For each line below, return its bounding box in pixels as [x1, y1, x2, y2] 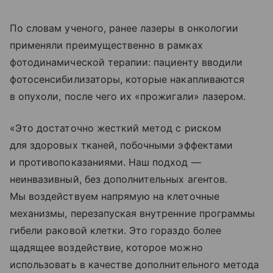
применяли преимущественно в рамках [10, 38, 203, 51]
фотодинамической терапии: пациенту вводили [10, 55, 243, 68]
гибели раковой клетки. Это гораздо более [10, 224, 221, 236]
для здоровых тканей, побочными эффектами [10, 138, 233, 151]
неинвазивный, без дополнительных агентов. [10, 172, 227, 185]
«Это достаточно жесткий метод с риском [10, 121, 221, 134]
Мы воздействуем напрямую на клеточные [10, 190, 219, 202]
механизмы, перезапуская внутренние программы [10, 207, 255, 219]
